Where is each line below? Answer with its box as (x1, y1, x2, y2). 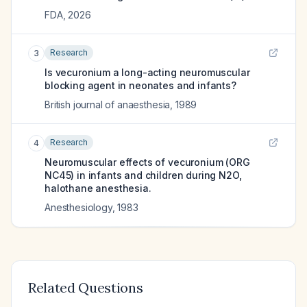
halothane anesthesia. (45, 182, 151, 194)
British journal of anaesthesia (45, 99, 171, 110)
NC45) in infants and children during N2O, (45, 169, 242, 181)
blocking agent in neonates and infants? (45, 79, 236, 91)
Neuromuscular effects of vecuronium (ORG (45, 156, 250, 168)
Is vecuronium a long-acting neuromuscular (45, 66, 250, 78)
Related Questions (28, 279, 143, 296)
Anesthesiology (45, 201, 112, 213)
